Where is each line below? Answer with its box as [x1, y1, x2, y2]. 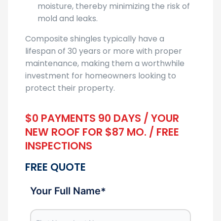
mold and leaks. [37, 13, 98, 24]
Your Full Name [30, 185, 101, 197]
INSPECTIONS [25, 139, 92, 153]
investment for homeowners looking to [25, 70, 176, 81]
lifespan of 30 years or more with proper [25, 45, 182, 57]
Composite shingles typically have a [25, 33, 164, 44]
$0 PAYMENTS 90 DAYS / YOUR [25, 111, 179, 125]
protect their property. [25, 82, 115, 94]
